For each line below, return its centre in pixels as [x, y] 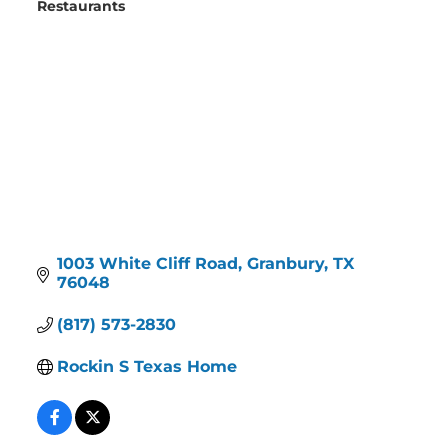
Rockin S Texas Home [147, 366]
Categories [67, 15]
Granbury [286, 263]
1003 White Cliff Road [148, 263]
